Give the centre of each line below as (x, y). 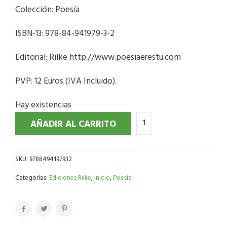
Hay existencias (43, 105)
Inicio (102, 178)
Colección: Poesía (47, 10)
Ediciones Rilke (70, 178)
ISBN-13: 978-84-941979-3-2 (65, 33)
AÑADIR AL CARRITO (73, 124)
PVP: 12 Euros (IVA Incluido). (66, 81)
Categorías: (32, 178)
